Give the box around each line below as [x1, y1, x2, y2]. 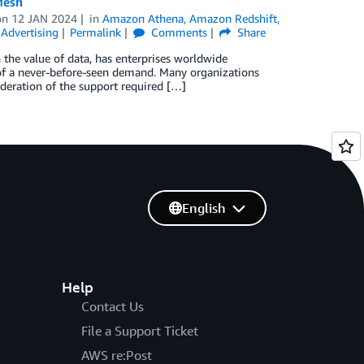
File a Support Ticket [80, 323, 198, 339]
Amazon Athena [102, 11, 184, 25]
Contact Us [80, 298, 144, 314]
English [181, 200, 226, 216]
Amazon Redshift [189, 11, 278, 25]
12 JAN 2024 [11, 11, 78, 25]
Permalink [70, 25, 122, 39]
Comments [148, 25, 208, 39]
